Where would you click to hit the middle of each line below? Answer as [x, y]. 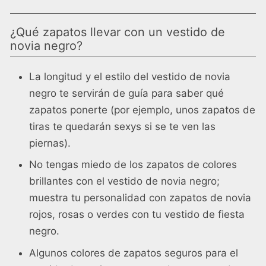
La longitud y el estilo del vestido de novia [130, 76]
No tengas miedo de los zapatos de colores [133, 165]
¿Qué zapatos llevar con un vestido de [118, 32]
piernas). [50, 143]
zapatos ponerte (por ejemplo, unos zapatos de [142, 110]
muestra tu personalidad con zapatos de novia [140, 198]
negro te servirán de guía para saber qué [126, 93]
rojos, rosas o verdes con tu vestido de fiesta [137, 215]
